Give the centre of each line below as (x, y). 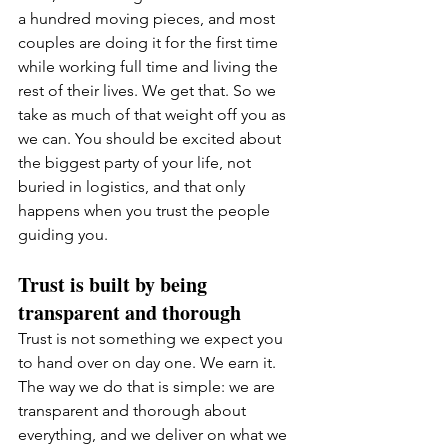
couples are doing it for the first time (150, 42)
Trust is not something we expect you (152, 338)
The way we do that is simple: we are (148, 386)
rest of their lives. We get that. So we (149, 90)
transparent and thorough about (134, 410)
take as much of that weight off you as (154, 114)
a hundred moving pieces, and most (148, 18)
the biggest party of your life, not (136, 162)
